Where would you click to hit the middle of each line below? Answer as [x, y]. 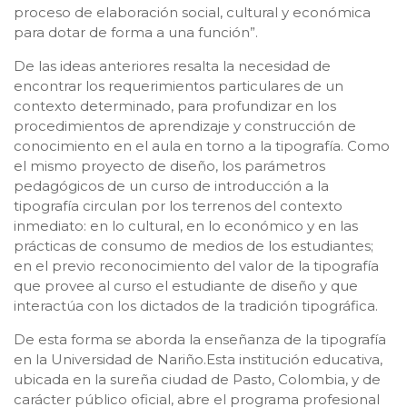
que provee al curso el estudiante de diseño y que [186, 285]
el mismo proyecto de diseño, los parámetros [169, 165]
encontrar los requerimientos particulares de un [179, 85]
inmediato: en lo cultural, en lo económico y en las [186, 225]
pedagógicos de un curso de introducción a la [171, 185]
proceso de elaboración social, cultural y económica [192, 12]
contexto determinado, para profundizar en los [175, 105]
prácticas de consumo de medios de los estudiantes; [194, 245]
